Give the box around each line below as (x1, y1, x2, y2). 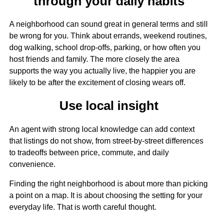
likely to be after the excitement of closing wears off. (9, 78, 185, 87)
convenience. (9, 160, 55, 168)
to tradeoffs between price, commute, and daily (9, 148, 169, 157)
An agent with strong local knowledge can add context (9, 125, 195, 133)
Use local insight (59, 99, 159, 113)
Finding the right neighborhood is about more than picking (9, 179, 208, 188)
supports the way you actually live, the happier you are (9, 67, 196, 75)
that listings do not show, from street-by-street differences (9, 136, 203, 145)
